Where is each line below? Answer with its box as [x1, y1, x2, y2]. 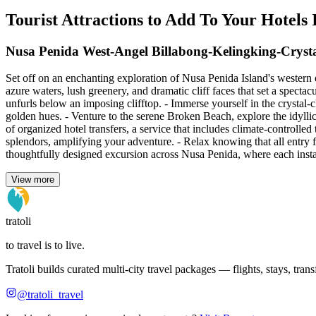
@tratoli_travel [17, 288, 83, 301]
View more [11, 174, 54, 186]
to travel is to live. [6, 239, 85, 252]
